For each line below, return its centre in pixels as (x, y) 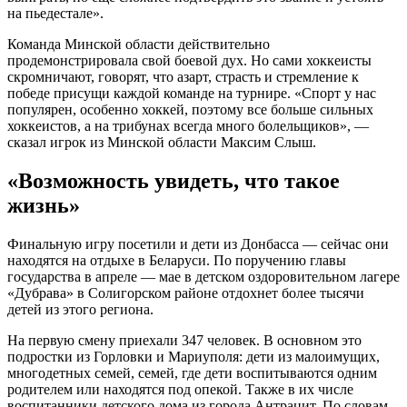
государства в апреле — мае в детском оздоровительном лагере (203, 277)
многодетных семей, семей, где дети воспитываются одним (192, 373)
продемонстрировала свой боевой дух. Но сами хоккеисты (189, 61)
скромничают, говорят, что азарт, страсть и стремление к (183, 77)
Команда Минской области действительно (139, 45)
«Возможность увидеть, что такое (174, 181)
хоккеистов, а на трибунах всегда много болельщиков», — (188, 126)
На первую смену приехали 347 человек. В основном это (184, 341)
